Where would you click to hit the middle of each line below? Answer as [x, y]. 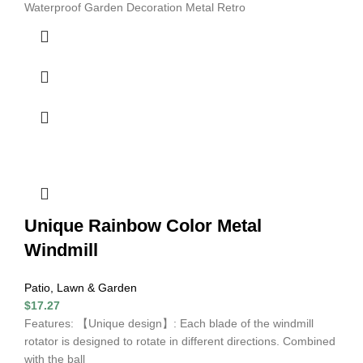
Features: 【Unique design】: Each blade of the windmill [169, 323]
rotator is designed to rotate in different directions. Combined [180, 341]
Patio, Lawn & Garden [81, 287]
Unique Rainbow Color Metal [143, 225]
